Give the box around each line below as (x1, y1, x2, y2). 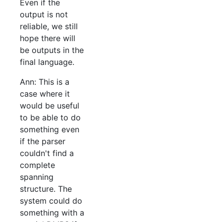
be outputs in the (20, 45, 84, 55)
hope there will (20, 33, 75, 44)
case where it (20, 89, 70, 99)
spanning (20, 172, 54, 182)
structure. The (20, 184, 72, 194)
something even (20, 124, 79, 135)
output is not (20, 9, 68, 20)
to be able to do (20, 112, 81, 123)
